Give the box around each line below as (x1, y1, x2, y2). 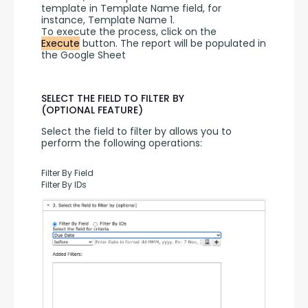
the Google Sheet (41, 48, 126, 63)
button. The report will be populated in (80, 36, 266, 51)
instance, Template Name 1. (41, 13, 175, 27)
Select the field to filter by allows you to (41, 124, 232, 139)
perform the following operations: (41, 136, 202, 151)
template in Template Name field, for (41, 1, 221, 16)
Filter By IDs (41, 179, 87, 191)
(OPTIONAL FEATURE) (41, 103, 143, 118)
